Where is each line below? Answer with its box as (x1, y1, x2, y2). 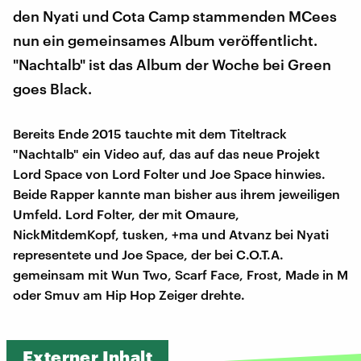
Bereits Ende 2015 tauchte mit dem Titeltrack (13, 126, 287, 142)
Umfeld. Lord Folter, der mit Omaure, (13, 206, 239, 222)
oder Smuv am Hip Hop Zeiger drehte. (13, 287, 245, 303)
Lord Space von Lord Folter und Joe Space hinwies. (13, 166, 326, 182)
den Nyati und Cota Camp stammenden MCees (13, 7, 337, 26)
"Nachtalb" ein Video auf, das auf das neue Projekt (13, 146, 320, 162)
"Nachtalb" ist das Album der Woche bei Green (13, 56, 331, 74)
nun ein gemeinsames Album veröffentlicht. (13, 31, 317, 50)
